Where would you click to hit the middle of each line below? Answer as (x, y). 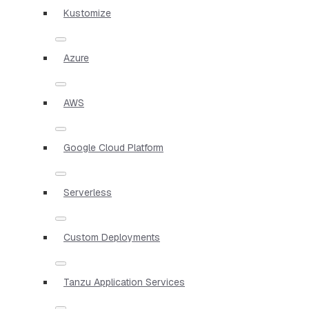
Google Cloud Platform (113, 147)
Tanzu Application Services (124, 282)
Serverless (88, 192)
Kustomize (87, 13)
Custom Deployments (112, 237)
